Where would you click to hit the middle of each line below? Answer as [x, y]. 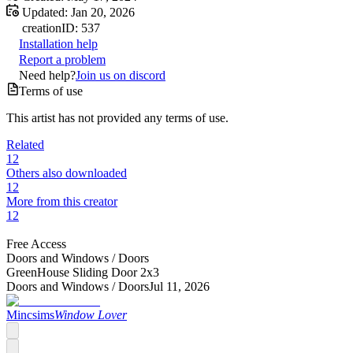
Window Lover [91, 314]
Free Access [36, 243]
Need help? [47, 75]
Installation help [58, 43]
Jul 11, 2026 [179, 286]
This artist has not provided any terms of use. [117, 117]
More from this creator [62, 201]
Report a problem [62, 59]
